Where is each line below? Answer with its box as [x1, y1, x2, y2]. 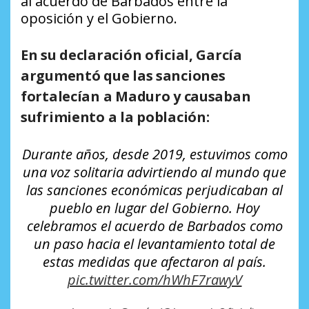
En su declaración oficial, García [21, 45, 242, 64]
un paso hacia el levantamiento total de [34, 234, 275, 253]
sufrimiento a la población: [21, 107, 210, 126]
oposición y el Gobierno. [21, 8, 177, 28]
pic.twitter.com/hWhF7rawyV [67, 270, 242, 289]
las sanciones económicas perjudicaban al [26, 180, 283, 199]
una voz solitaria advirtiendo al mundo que [23, 162, 286, 181]
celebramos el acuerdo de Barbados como [26, 216, 283, 235]
